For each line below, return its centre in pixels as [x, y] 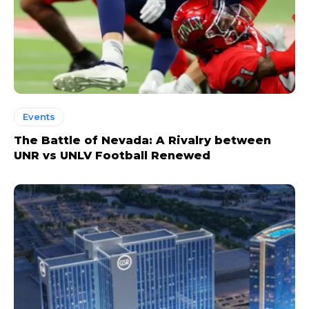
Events [39, 116]
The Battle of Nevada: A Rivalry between [142, 140]
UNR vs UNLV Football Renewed [112, 155]
